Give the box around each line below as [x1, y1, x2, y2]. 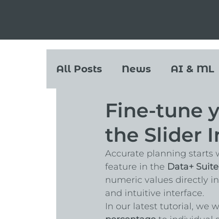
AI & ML [170, 63, 214, 75]
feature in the [105, 161, 167, 173]
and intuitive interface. [105, 188, 204, 199]
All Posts [56, 63, 102, 75]
